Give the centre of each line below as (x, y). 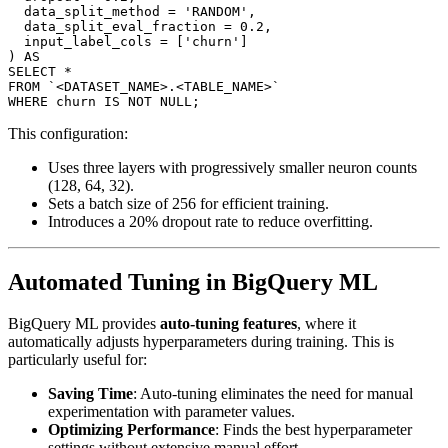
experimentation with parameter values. (171, 412)
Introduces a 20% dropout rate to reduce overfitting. (210, 221)
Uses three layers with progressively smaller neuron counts (232, 167)
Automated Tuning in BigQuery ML (193, 281)
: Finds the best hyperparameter (313, 430)
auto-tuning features (228, 324)
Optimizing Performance (131, 430)
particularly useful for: (77, 360)
